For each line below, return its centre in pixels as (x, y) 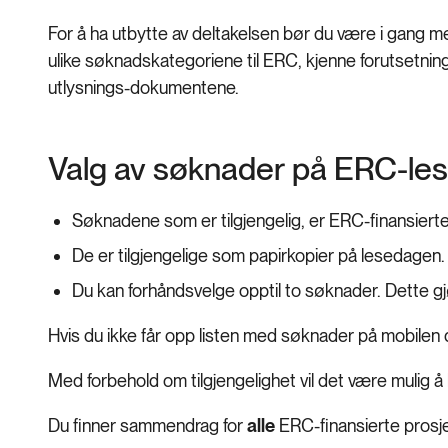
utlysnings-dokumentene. (143, 88)
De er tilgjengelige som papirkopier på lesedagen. (258, 256)
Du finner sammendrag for (147, 426)
